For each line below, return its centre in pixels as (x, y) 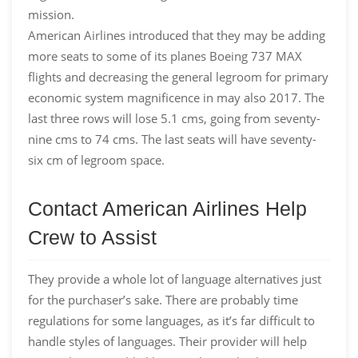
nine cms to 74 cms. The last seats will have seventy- (172, 139)
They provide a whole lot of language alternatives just (175, 279)
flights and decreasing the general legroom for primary (178, 77)
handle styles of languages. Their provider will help (167, 342)
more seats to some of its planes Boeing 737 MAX (165, 56)
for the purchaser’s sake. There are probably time (163, 300)
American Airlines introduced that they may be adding (177, 36)
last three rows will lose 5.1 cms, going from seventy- (174, 119)
